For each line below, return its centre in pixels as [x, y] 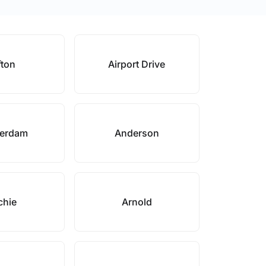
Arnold [137, 202]
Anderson [137, 133]
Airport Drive [137, 64]
